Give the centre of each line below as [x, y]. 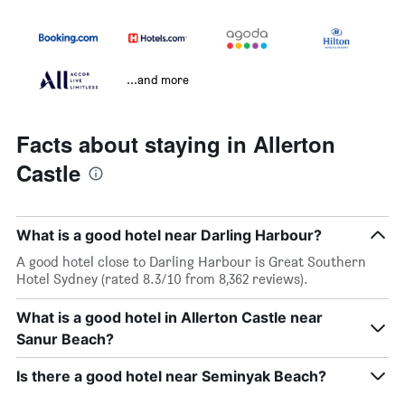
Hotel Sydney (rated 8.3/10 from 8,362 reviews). [162, 279]
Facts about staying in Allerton [176, 144]
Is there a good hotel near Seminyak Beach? [171, 377]
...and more [158, 80]
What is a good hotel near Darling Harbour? [169, 235]
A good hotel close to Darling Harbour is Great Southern [191, 262]
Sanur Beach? [65, 339]
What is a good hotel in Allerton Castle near [170, 318]
